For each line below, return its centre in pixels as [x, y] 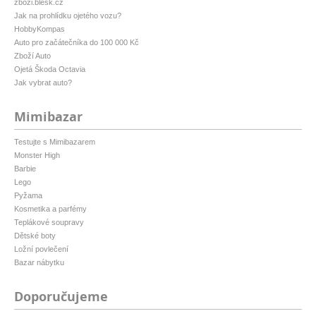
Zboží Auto [32, 55]
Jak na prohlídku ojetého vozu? [68, 15]
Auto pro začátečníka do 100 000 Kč [77, 42]
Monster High [37, 155]
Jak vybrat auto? [43, 82]
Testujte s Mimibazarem [55, 141]
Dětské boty [35, 235]
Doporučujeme [61, 296]
